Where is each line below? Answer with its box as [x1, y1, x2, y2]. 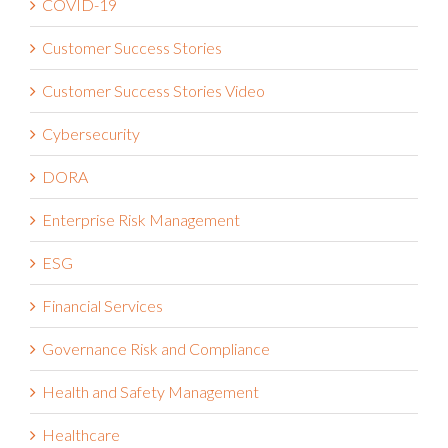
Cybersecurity [42, 123, 140, 143]
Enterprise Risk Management [42, 209, 240, 229]
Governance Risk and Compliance [42, 338, 270, 358]
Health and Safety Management [42, 381, 259, 401]
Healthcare [42, 424, 120, 444]
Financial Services [42, 295, 163, 315]
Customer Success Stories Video [42, 80, 265, 100]
